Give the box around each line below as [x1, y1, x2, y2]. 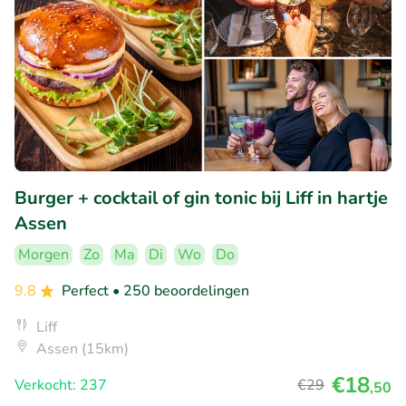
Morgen [18, 244, 69, 265]
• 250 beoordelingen [112, 280, 249, 301]
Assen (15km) [36, 338, 129, 359]
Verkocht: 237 [14, 374, 107, 395]
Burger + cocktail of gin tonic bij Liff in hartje [14, 185, 388, 210]
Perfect [62, 280, 112, 301]
